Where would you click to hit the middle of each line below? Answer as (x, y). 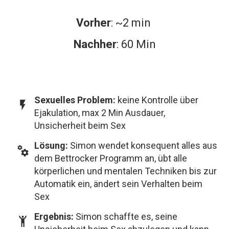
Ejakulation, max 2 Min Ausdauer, (100, 113)
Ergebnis (53, 217)
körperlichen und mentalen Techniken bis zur (125, 171)
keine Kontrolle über (158, 100)
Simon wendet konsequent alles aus (144, 146)
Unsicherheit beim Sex (80, 126)
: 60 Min (136, 44)
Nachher (95, 44)
